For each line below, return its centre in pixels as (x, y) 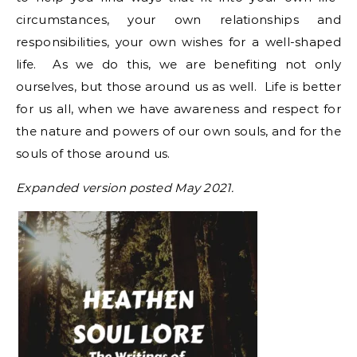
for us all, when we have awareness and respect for (178, 109)
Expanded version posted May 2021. (125, 188)
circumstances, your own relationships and (178, 20)
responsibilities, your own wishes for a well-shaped (178, 42)
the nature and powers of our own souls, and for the (178, 131)
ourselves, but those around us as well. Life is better (178, 86)
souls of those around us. (93, 153)
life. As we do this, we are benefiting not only (178, 64)
